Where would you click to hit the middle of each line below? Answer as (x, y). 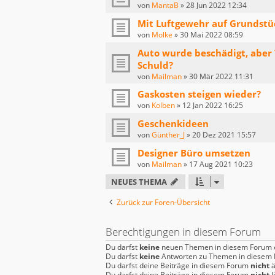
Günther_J (168, 135)
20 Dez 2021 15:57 (224, 135)
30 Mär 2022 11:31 (221, 77)
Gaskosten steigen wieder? (199, 94)
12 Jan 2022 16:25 (213, 106)
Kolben (163, 106)
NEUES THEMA (139, 182)
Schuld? (155, 65)
